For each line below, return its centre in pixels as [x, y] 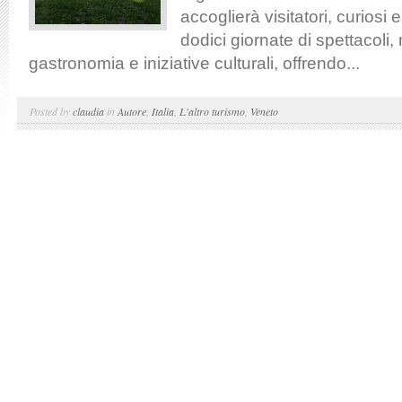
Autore [132, 111]
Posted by [51, 111]
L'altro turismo [212, 111]
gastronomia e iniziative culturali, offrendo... [194, 63]
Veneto [264, 111]
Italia [163, 111]
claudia [88, 111]
